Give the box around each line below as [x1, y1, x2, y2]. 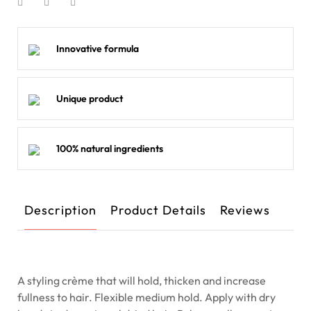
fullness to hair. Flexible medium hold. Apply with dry [17, 290, 276, 304]
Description [24, 202, 96, 218]
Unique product [56, 92, 123, 105]
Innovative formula [56, 42, 139, 55]
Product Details [110, 202, 206, 218]
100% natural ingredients [56, 142, 163, 155]
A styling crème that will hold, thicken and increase [17, 274, 266, 287]
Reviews [220, 202, 270, 218]
